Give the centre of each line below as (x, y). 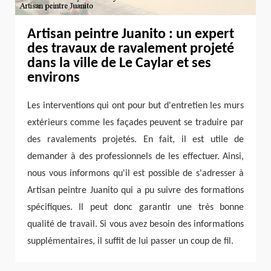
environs (54, 78)
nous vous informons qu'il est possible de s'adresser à (135, 173)
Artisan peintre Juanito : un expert (131, 34)
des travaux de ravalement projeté (131, 49)
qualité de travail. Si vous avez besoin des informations (135, 224)
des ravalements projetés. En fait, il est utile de (135, 139)
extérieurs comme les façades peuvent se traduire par (135, 122)
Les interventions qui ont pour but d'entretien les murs (135, 106)
